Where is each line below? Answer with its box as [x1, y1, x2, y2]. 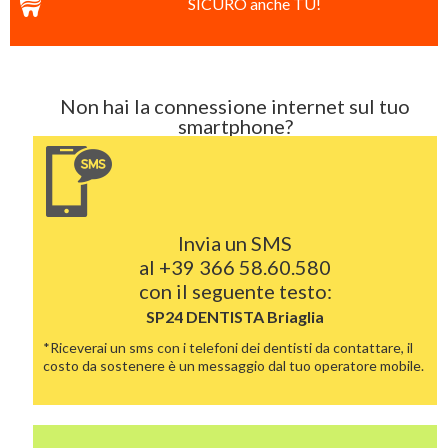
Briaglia [267, 307, 325, 326]
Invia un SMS [178, 231, 293, 255]
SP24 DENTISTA [146, 307, 268, 326]
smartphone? [177, 114, 293, 138]
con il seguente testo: [138, 279, 332, 303]
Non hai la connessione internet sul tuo [60, 94, 411, 118]
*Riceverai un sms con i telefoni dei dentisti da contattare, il [43, 339, 414, 356]
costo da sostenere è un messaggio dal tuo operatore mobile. [43, 357, 425, 374]
